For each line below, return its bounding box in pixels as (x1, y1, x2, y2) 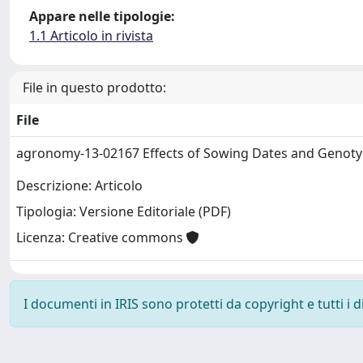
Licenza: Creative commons (16, 228, 186, 247)
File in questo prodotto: (23, 79, 166, 96)
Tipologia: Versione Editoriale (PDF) (16, 203, 231, 221)
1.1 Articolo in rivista (29, 27, 153, 45)
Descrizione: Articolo (16, 177, 143, 195)
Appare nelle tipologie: (29, 7, 175, 25)
